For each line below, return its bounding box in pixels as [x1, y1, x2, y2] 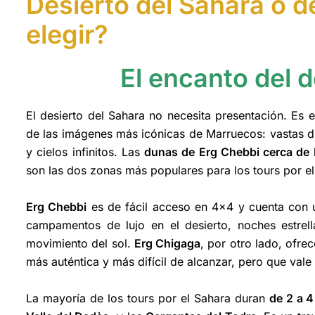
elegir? [26, 18, 108, 50]
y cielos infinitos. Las [26, 145, 145, 160]
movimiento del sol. [26, 236, 134, 250]
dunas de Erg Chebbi [144, 145, 259, 160]
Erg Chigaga [134, 236, 201, 250]
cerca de [259, 145, 310, 160]
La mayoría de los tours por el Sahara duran [26, 290, 269, 305]
